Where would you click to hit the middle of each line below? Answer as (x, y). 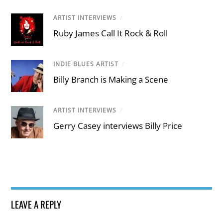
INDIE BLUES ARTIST (86, 64)
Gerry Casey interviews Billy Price (118, 125)
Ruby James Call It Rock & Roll (111, 33)
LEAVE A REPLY (36, 204)
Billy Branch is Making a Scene (111, 79)
